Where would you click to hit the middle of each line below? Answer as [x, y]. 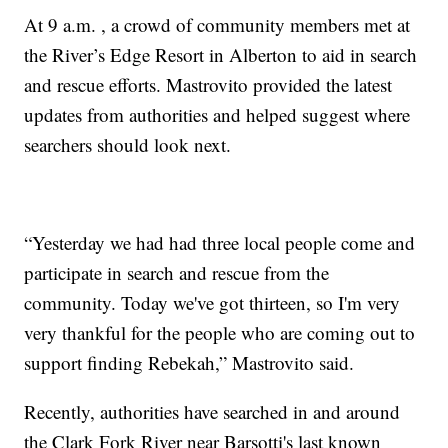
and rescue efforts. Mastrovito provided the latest [208, 84]
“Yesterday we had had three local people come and [220, 242]
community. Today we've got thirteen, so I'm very [212, 302]
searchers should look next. [128, 144]
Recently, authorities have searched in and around [212, 411]
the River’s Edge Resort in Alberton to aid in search [221, 54]
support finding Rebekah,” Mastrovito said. [189, 362]
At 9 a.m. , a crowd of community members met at [217, 24]
